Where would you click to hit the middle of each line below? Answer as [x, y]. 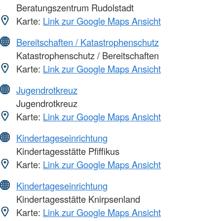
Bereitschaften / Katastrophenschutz [88, 42]
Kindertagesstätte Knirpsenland [77, 199]
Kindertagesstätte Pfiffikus [67, 151]
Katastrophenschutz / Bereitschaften [86, 55]
